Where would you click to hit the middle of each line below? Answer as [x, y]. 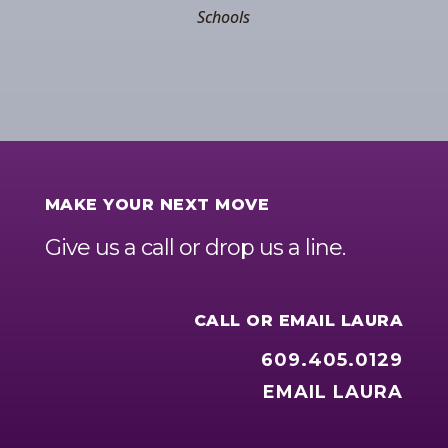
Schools [224, 17]
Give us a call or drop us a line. [194, 248]
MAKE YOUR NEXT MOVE [157, 205]
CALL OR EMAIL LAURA [298, 321]
